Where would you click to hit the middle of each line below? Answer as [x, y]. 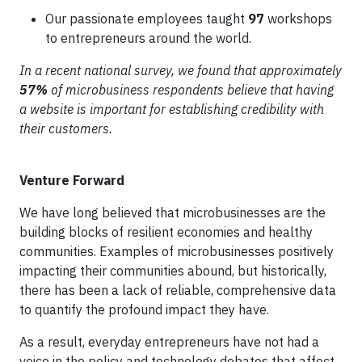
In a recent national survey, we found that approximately [181, 70]
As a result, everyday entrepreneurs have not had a [169, 342]
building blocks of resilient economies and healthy [166, 232]
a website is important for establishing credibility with [172, 109]
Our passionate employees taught [145, 19]
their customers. [66, 128]
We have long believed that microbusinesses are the [173, 213]
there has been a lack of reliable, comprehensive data [178, 290]
